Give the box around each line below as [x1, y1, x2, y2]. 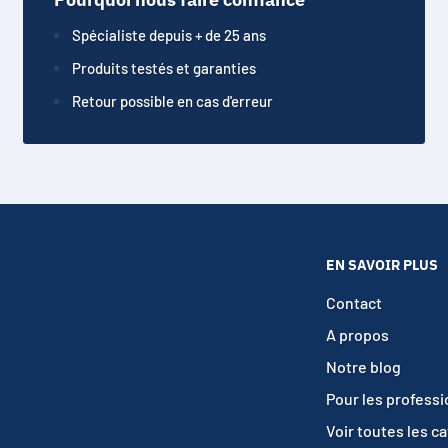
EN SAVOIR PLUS [326, 255, 438, 274]
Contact [326, 292, 382, 312]
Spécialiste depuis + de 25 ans [72, 25, 267, 44]
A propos [326, 324, 389, 344]
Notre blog [326, 356, 401, 376]
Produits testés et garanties [72, 58, 257, 77]
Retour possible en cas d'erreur [72, 91, 274, 110]
